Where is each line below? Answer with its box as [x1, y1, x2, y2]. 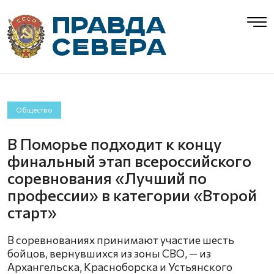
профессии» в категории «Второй [7, 185, 257, 204]
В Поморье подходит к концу [7, 134, 222, 153]
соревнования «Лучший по [7, 168, 207, 187]
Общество [15, 106, 53, 114]
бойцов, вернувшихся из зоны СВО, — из [7, 246, 211, 260]
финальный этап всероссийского [7, 151, 251, 170]
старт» [7, 202, 57, 221]
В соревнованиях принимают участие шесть [7, 233, 234, 246]
